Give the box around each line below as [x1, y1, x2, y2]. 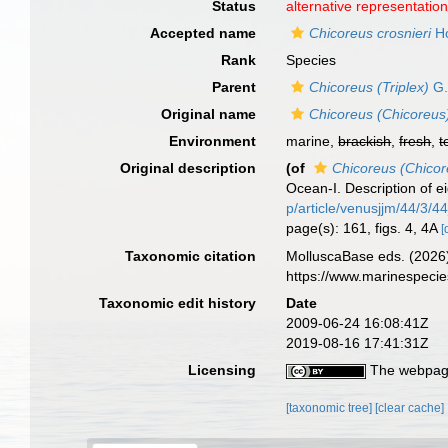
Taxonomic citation [125, 247, 257, 264]
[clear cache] [375, 400, 445, 415]
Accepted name [150, 25, 257, 41]
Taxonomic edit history [99, 294, 257, 311]
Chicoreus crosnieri [309, 25, 432, 41]
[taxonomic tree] [286, 400, 376, 415]
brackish [338, 133, 392, 149]
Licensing [188, 361, 257, 378]
